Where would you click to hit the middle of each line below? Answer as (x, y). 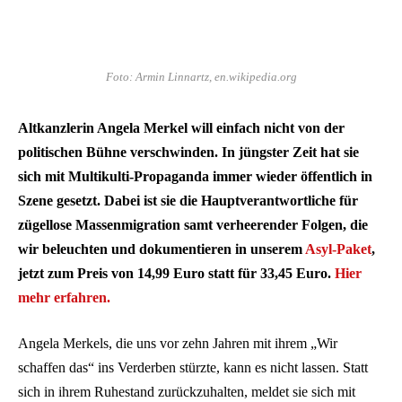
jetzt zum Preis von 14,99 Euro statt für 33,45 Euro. (176, 273)
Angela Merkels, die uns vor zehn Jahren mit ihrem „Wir (178, 344)
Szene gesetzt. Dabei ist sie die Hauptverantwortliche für (188, 200)
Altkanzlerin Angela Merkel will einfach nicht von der (181, 127)
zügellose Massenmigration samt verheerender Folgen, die (193, 224)
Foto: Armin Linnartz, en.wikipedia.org (201, 77)
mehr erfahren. (64, 297)
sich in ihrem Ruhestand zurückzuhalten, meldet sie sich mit (187, 392)
